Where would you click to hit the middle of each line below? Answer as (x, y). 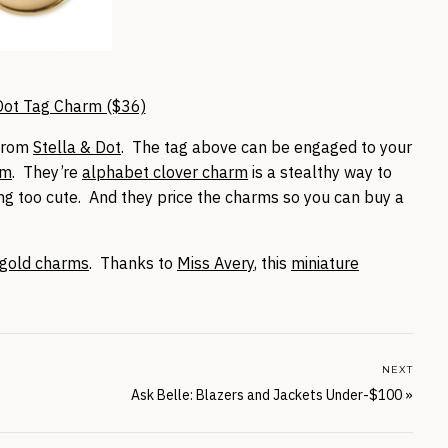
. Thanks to (133, 263)
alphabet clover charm (165, 172)
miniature (325, 263)
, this (272, 263)
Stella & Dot (77, 147)
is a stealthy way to (320, 172)
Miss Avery (215, 263)
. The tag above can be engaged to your (266, 147)
